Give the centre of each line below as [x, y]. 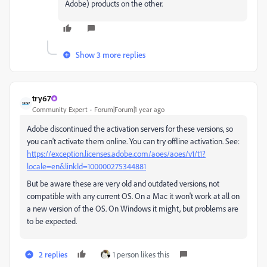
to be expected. [52, 221]
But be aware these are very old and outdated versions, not [123, 183]
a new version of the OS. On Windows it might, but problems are [133, 208]
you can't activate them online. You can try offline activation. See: [133, 141]
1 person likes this [141, 254]
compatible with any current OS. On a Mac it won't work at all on [133, 196]
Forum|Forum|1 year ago [129, 109]
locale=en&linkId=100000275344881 [86, 166]
